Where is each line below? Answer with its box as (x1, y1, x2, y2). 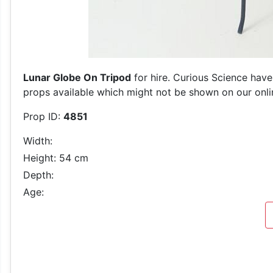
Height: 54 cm (23, 152, 88, 164)
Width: (23, 135, 52, 147)
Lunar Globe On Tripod (23, 71, 131, 83)
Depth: (23, 169, 54, 181)
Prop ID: (23, 110, 63, 122)
